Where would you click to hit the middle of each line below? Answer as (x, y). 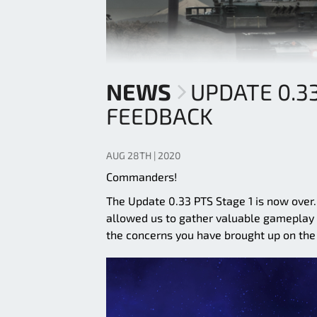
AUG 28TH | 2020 (143, 156)
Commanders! (142, 177)
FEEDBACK (160, 116)
